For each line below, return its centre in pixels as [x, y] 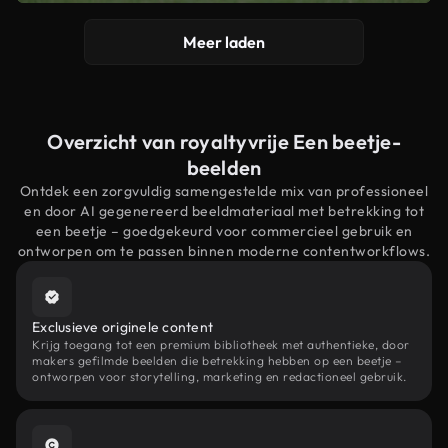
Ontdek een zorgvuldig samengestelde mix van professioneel [224, 191]
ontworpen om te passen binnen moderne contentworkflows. [224, 251]
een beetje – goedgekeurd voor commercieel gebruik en [224, 231]
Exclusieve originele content [122, 327]
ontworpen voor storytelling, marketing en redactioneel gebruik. [219, 376]
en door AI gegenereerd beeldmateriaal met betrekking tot [224, 211]
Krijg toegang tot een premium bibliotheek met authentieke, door [221, 344]
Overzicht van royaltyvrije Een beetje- [224, 141]
